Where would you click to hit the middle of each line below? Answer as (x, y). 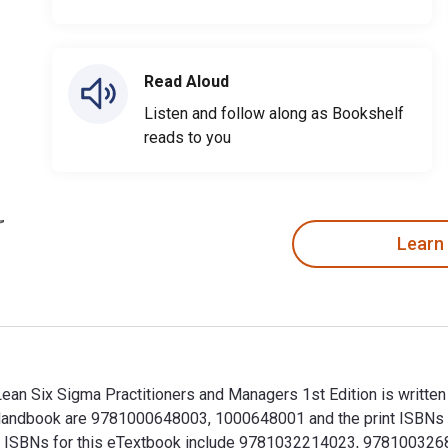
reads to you (187, 137)
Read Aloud (186, 81)
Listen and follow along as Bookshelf (274, 113)
